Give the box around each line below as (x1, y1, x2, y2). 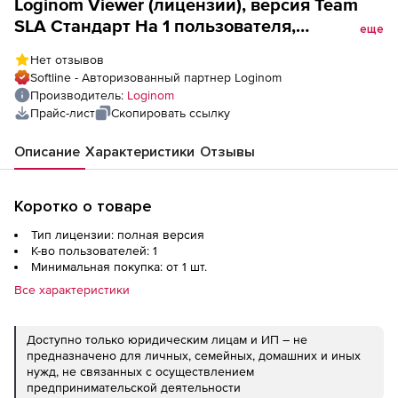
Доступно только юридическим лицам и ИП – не (27, 332, 307, 347)
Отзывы (200, 143, 255, 162)
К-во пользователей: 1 (31, 243, 157, 259)
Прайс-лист (30, 106, 95, 121)
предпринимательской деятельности (27, 380, 241, 395)
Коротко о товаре (14, 196, 152, 217)
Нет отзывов (30, 52, 104, 68)
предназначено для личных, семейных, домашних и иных (27, 348, 361, 363)
